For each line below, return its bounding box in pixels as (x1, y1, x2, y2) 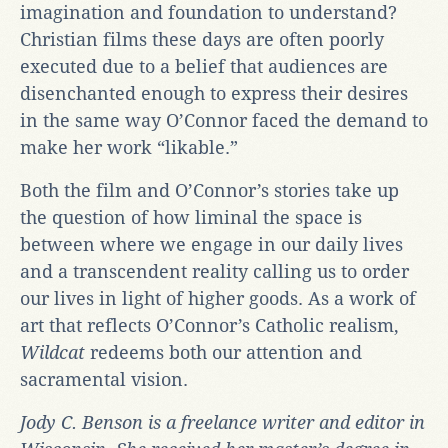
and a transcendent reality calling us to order (20, 260, 409, 282)
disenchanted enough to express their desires (20, 82, 408, 104)
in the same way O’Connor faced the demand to (20, 109, 428, 131)
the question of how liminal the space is (20, 206, 362, 228)
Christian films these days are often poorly (20, 28, 384, 50)
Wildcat (20, 341, 90, 363)
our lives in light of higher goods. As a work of (20, 287, 416, 309)
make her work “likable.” (20, 136, 238, 158)
